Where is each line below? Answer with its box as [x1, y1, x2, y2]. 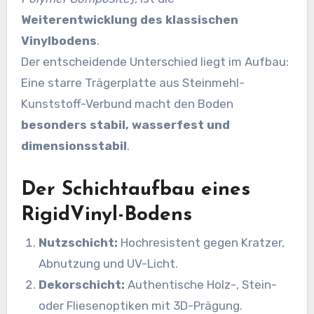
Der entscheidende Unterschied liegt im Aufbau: [20, 54, 289, 69]
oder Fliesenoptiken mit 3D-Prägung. [39, 298, 243, 313]
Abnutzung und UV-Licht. [39, 256, 179, 271]
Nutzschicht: [39, 235, 118, 250]
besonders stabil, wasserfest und [20, 117, 230, 132]
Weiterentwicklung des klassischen [20, 12, 238, 27]
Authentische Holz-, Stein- [125, 277, 278, 292]
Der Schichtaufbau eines [20, 179, 250, 200]
